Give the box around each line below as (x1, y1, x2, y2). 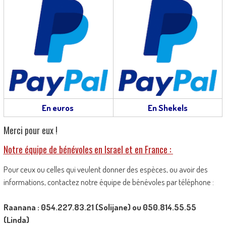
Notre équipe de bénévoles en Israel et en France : (3, 142, 173, 156)
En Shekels (147, 102, 188, 113)
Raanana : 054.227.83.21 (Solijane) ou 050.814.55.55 (3, 201, 196, 212)
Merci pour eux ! (3, 123, 60, 137)
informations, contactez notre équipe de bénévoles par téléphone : (3, 176, 215, 187)
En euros (41, 102, 75, 113)
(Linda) (3, 214, 29, 225)
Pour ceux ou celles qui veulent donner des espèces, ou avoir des (3, 163, 208, 175)
